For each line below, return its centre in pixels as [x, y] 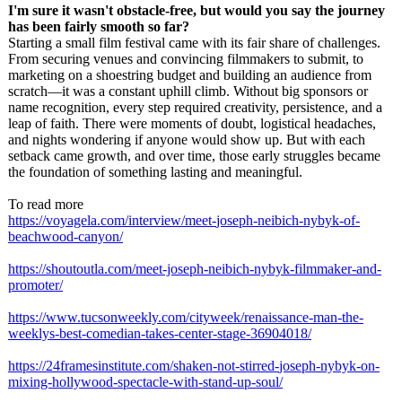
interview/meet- [172, 220]
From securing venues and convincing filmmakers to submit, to [186, 59]
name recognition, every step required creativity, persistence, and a [195, 107]
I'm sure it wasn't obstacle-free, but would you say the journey [197, 10]
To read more [46, 204]
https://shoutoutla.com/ [72, 269]
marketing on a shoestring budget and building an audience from [190, 75]
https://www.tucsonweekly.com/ [99, 317]
